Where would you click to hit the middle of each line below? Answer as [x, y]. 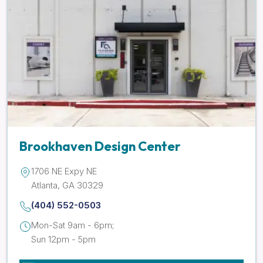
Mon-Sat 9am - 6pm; [73, 225]
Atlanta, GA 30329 [67, 185]
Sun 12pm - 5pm [63, 239]
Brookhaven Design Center [100, 146]
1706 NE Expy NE [64, 171]
